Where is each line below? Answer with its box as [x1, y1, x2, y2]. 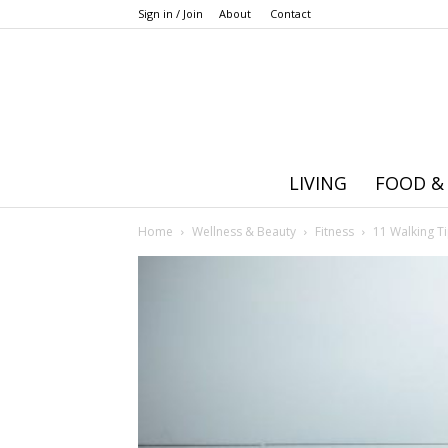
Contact [270, 6, 311, 21]
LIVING [288, 171, 347, 195]
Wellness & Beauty [192, 223, 296, 240]
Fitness [315, 223, 354, 240]
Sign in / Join [138, 6, 203, 21]
